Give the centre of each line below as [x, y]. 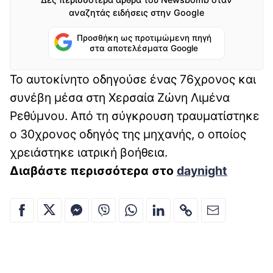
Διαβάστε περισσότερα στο [93, 170]
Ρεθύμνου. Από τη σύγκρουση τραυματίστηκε [135, 115]
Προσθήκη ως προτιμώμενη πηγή [144, 37]
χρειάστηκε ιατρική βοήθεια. [89, 152]
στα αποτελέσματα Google [144, 48]
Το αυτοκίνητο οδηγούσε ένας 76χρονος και [133, 79]
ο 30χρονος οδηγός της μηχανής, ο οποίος [128, 134]
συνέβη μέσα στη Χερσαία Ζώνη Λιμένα [120, 97]
